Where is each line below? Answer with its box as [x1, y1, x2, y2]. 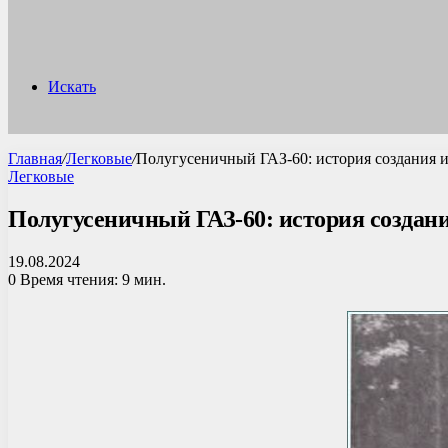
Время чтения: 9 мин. [16, 270, 166, 288]
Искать [48, 78, 96, 95]
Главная [8, 150, 62, 167]
